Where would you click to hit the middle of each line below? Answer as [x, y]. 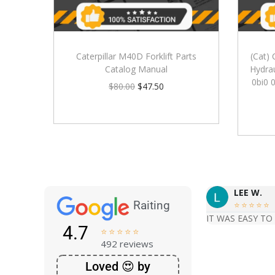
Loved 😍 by [118, 266]
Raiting [152, 206]
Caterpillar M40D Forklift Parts [136, 56]
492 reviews [127, 243]
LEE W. [248, 193]
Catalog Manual [136, 69]
